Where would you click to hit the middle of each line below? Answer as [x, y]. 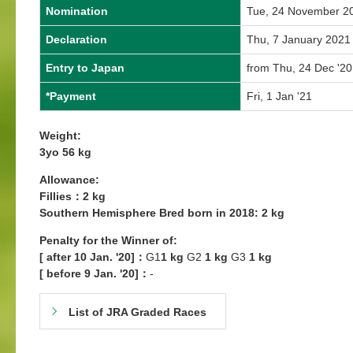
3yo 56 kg [65, 152]
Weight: [60, 136]
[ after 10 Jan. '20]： [93, 257]
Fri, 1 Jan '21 [279, 96]
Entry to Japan [85, 68]
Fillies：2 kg [72, 196]
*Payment [71, 96]
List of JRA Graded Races [137, 312]
